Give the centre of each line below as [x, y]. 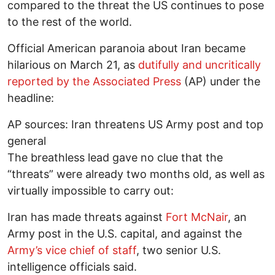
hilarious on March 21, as [73, 65]
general [27, 141]
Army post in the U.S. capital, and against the [125, 234]
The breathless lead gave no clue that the [115, 158]
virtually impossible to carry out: [91, 191]
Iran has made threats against [87, 217]
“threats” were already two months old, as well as [136, 174]
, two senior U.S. [179, 250]
